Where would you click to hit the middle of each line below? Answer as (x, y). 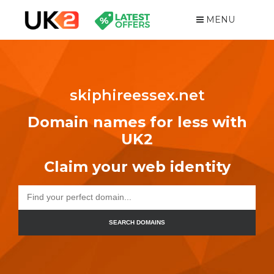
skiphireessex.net (137, 95)
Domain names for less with (137, 122)
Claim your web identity (137, 166)
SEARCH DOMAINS (137, 223)
